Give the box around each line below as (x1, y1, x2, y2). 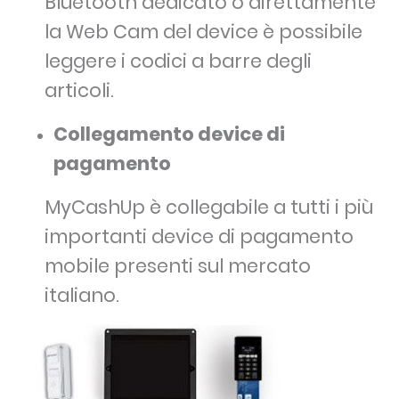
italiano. (45, 282, 119, 309)
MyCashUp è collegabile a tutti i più (45, 194, 373, 221)
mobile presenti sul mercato (45, 253, 311, 280)
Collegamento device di (53, 121, 285, 148)
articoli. (45, 77, 114, 104)
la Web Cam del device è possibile (45, 19, 362, 45)
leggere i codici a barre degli (45, 48, 312, 75)
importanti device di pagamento (45, 224, 354, 250)
